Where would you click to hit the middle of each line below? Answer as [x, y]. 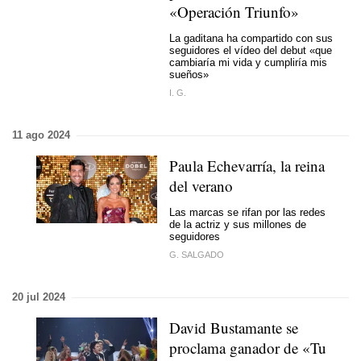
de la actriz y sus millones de [238, 224]
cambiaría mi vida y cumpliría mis [248, 62]
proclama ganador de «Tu [248, 348]
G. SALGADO [197, 255]
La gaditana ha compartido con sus [251, 38]
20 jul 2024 [39, 297]
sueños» [189, 74]
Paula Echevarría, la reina [247, 166]
